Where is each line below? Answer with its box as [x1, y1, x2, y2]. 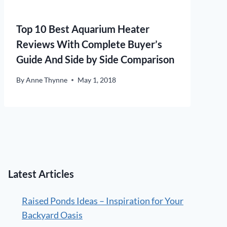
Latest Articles [8, 168, 74, 180]
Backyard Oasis [22, 209, 83, 221]
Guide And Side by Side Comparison [16, 53, 174, 66]
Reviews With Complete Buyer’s [16, 38, 162, 51]
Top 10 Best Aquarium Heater [16, 23, 149, 35]
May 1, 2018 [78, 75, 117, 85]
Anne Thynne [26, 75, 68, 85]
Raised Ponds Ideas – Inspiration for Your [22, 195, 183, 207]
